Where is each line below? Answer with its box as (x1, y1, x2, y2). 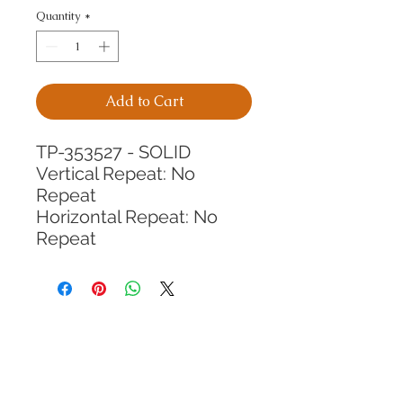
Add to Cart (104, 92, 184, 112)
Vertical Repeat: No (36, 163, 195, 185)
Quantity (36, 7, 81, 23)
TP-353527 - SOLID (36, 141, 191, 164)
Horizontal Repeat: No (36, 206, 218, 228)
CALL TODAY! (73, 370, 214, 394)
